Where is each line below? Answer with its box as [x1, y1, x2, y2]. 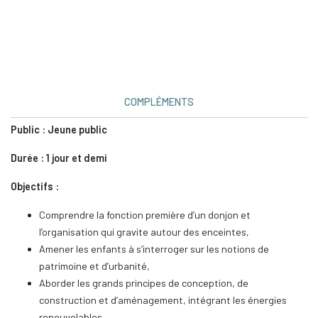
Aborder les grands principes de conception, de [39, 277, 248, 290]
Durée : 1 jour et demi [11, 152, 107, 165]
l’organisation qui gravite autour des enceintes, [39, 226, 249, 238]
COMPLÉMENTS [124, 96, 194, 109]
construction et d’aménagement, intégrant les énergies [39, 294, 287, 307]
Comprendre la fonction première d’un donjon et [39, 209, 251, 221]
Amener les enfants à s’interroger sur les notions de [39, 243, 269, 256]
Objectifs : [11, 180, 59, 193]
